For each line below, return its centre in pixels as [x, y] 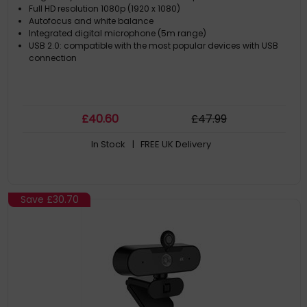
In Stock [108, 144]
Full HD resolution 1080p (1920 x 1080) [105, 9]
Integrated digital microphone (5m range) [118, 33]
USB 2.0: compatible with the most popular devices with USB [154, 46]
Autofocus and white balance [91, 21]
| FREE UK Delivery [171, 144]
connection [53, 58]
